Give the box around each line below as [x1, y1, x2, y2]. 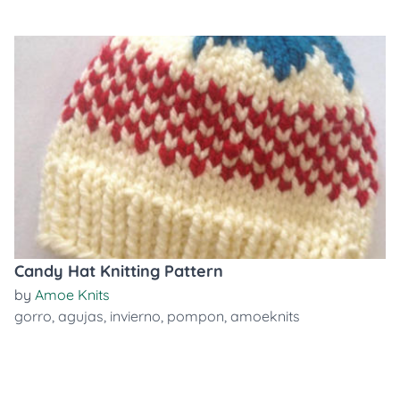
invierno [110, 307, 161, 325]
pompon [167, 307, 224, 325]
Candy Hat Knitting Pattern [14, 261, 223, 281]
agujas [58, 307, 104, 325]
